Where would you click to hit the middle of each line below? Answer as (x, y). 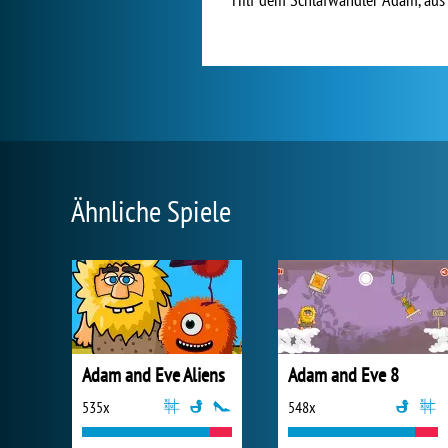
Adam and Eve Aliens (153, 375)
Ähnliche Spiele (151, 210)
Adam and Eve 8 (343, 375)
